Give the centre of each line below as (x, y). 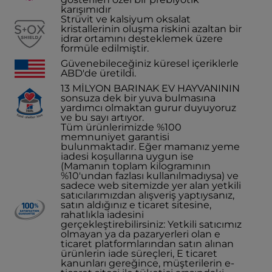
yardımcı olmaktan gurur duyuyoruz (148, 108)
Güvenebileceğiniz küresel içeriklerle (150, 63)
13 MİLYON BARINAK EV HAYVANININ (150, 88)
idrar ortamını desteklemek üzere (142, 39)
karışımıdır (86, 9)
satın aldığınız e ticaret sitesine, (136, 205)
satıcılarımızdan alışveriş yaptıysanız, (148, 195)
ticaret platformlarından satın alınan (147, 244)
